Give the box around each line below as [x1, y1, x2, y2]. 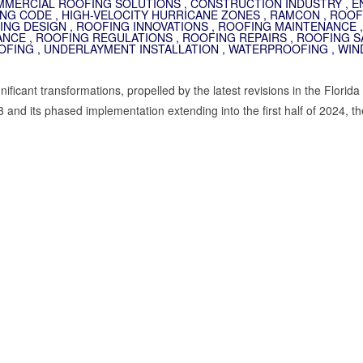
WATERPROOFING [228, 41, 328, 58]
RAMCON [270, 6, 320, 23]
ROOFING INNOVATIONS [76, 18, 208, 35]
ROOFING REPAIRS [182, 29, 287, 46]
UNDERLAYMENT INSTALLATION [44, 41, 219, 58]
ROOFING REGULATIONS [36, 29, 173, 46]
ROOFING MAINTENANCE [218, 18, 357, 35]
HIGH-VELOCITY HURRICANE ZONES [62, 6, 260, 23]
